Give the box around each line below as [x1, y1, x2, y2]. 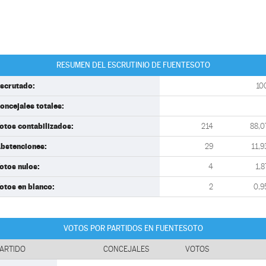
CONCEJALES [103, 245, 150, 254]
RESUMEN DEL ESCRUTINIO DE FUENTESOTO [56, 61, 210, 69]
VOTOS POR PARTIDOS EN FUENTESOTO [63, 224, 203, 233]
